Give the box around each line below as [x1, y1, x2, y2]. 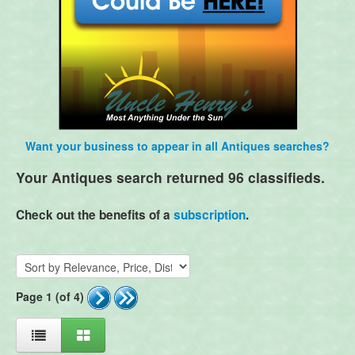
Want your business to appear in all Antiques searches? [25, 138, 330, 155]
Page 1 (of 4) [16, 288, 84, 304]
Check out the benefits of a [16, 205, 174, 223]
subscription [174, 205, 246, 223]
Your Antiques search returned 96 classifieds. [16, 167, 325, 188]
